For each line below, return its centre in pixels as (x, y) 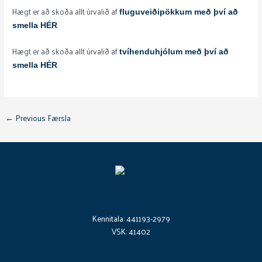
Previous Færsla (42, 118)
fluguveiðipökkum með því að (179, 12)
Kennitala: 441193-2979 (131, 218)
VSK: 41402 (131, 231)
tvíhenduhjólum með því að (174, 52)
